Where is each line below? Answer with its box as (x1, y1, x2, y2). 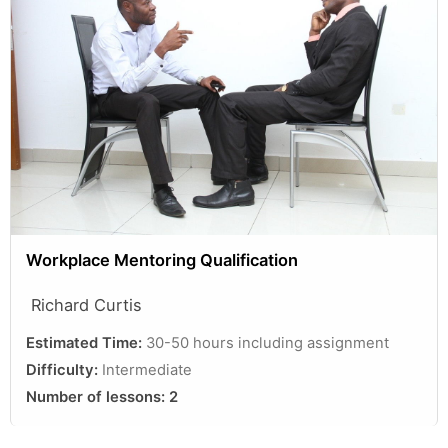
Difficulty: (26, 360, 102, 379)
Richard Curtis (31, 294, 142, 315)
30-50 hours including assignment (146, 333, 389, 352)
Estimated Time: (26, 333, 146, 352)
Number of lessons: (26, 387, 169, 406)
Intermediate (102, 360, 192, 379)
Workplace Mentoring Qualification (26, 249, 298, 270)
